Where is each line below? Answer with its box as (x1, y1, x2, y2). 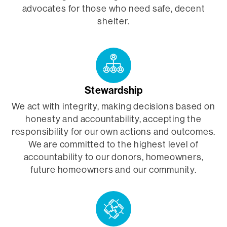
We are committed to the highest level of (28, 138, 199, 150)
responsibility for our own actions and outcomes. (11, 126, 216, 138)
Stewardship (85, 84, 142, 97)
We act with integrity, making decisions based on (12, 100, 215, 112)
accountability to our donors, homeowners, (23, 151, 204, 163)
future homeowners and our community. (30, 164, 197, 176)
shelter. (97, 15, 130, 27)
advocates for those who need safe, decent (22, 3, 205, 15)
